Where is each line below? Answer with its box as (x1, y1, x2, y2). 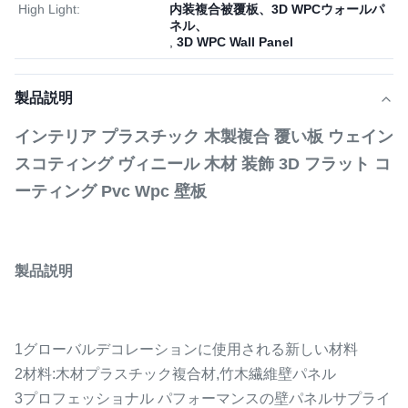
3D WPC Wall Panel (177, 35, 293, 49)
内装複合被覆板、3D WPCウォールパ (169, 2, 384, 16)
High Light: (18, 2, 80, 16)
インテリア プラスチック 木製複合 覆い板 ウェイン (15, 127, 393, 146)
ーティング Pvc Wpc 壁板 (15, 182, 207, 200)
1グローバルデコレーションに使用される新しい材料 (15, 342, 358, 357)
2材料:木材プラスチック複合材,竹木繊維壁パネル (15, 366, 336, 382)
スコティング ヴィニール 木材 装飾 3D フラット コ (15, 155, 391, 173)
